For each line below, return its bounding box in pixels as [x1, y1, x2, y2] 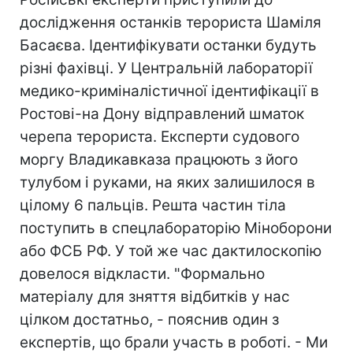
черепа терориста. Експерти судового [20, 128, 299, 146]
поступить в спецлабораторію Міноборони [20, 219, 332, 237]
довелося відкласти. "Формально [20, 265, 265, 283]
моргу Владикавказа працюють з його [20, 150, 298, 169]
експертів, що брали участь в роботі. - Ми [20, 333, 328, 351]
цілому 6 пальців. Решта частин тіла [20, 196, 286, 214]
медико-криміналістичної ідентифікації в [20, 82, 319, 100]
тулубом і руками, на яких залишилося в [20, 173, 315, 191]
